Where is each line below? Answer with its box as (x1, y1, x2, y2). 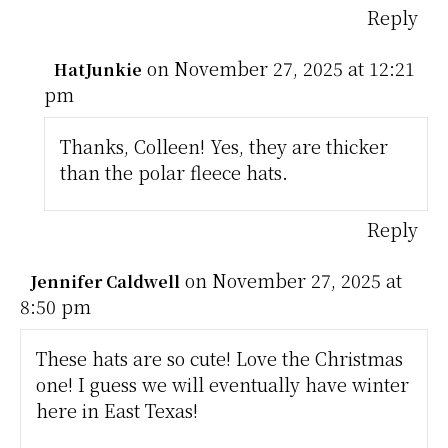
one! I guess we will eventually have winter (36, 370, 409, 397)
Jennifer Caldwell (30, 269, 180, 293)
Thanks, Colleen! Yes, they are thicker (60, 132, 389, 159)
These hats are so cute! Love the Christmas (36, 344, 403, 371)
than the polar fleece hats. (60, 158, 289, 185)
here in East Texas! (36, 396, 198, 423)
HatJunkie (54, 57, 143, 81)
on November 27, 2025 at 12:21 (147, 54, 416, 81)
